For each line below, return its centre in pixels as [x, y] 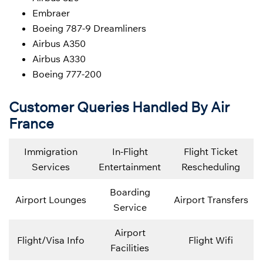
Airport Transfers [211, 200]
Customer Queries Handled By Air [119, 107]
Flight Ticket [211, 152]
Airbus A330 [59, 59]
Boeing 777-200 [67, 74]
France [31, 124]
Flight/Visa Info [50, 240]
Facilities [130, 248]
